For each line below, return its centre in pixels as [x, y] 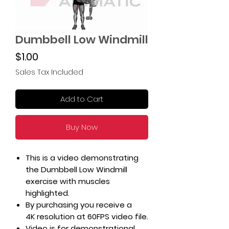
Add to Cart [82, 99]
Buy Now [82, 127]
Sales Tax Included [49, 72]
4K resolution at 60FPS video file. [87, 216]
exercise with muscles [68, 181]
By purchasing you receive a [79, 205]
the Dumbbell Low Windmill [76, 169]
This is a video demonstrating [82, 158]
